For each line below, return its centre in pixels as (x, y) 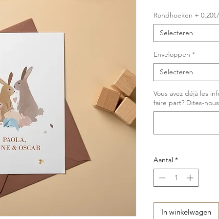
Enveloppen (172, 55)
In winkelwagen (186, 212)
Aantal (163, 160)
